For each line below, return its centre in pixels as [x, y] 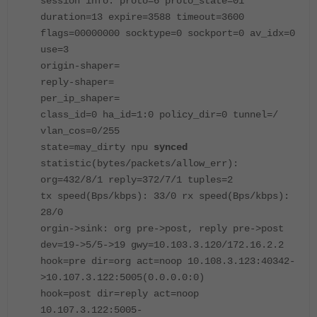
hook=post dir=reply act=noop [120, 294]
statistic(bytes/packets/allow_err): [139, 164]
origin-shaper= [80, 66]
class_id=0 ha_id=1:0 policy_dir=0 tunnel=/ [159, 115]
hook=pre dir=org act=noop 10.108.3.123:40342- [168, 261]
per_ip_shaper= [80, 99]
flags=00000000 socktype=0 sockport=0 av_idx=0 [168, 34]
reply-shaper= [77, 82]
